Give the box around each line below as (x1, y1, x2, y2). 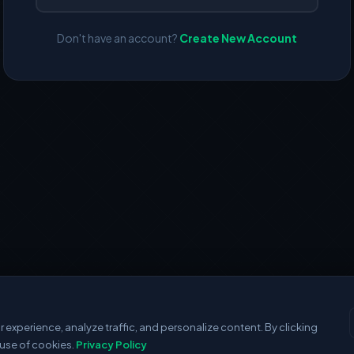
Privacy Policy (76, 338, 147, 351)
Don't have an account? (57, 30, 179, 45)
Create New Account (179, 30, 297, 45)
